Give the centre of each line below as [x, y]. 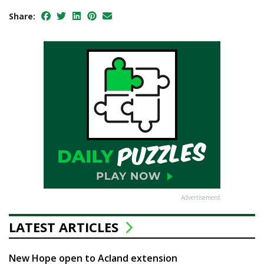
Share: [22, 16]
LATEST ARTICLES [65, 227]
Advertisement [201, 198]
